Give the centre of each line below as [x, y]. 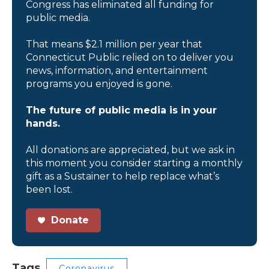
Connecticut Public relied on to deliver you [130, 57]
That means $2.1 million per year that [114, 44]
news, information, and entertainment [117, 70]
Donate [68, 220]
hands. [43, 123]
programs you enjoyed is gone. [99, 83]
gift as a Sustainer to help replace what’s [122, 176]
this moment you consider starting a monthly [134, 163]
